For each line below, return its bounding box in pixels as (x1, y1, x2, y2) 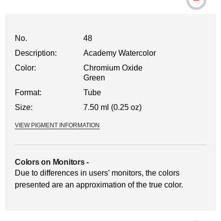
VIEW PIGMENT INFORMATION (15, 122, 100, 129)
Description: (15, 49, 57, 57)
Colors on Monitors (15, 158, 85, 166)
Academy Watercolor (83, 49, 156, 57)
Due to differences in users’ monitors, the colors (15, 169, 180, 177)
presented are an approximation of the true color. (15, 181, 183, 189)
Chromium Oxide (83, 64, 143, 72)
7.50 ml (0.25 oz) (83, 103, 142, 111)
